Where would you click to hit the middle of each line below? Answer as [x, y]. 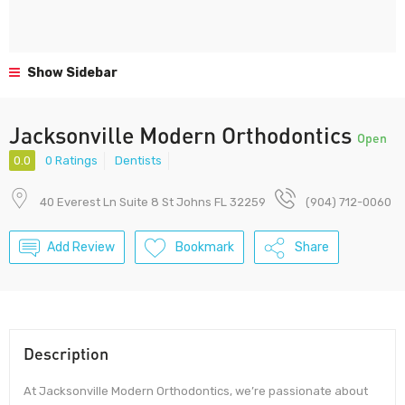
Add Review [81, 248]
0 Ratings [71, 161]
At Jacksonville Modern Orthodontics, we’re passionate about [196, 391]
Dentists [138, 161]
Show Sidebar [71, 73]
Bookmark [205, 248]
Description [66, 354]
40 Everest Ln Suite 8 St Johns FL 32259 [153, 202]
